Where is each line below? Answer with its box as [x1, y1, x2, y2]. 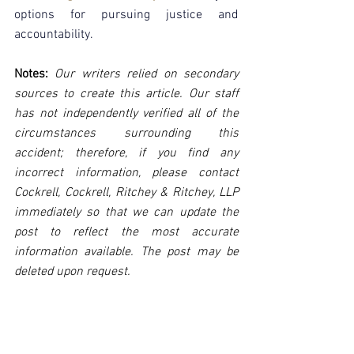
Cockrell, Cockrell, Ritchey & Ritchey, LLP [14, 185, 239, 201]
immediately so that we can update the [14, 205, 239, 221]
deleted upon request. [14, 264, 130, 281]
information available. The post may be [14, 244, 239, 261]
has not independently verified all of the [14, 106, 239, 122]
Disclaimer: [14, 303, 76, 320]
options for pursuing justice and [14, 7, 239, 24]
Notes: [14, 66, 48, 83]
